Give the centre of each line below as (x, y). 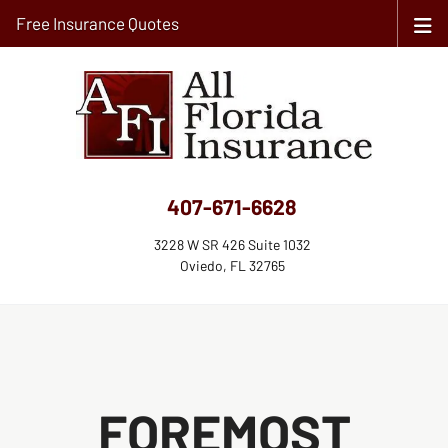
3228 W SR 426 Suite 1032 (232, 244)
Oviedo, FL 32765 (232, 265)
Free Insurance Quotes (97, 23)
